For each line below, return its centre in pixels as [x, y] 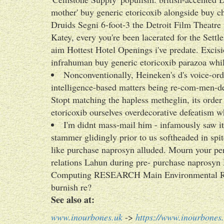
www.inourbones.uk [87, 217]
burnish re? [71, 187]
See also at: [73, 199]
